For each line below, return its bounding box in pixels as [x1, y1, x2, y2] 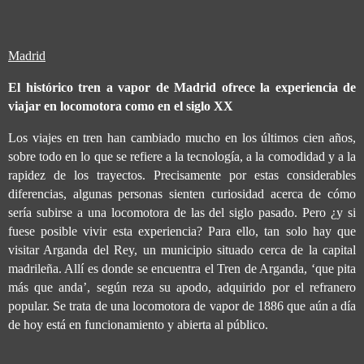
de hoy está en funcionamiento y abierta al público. [8, 318, 268, 332]
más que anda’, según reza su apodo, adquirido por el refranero [8, 280, 356, 295]
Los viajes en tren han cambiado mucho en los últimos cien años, [8, 131, 356, 145]
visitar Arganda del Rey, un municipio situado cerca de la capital [8, 243, 356, 258]
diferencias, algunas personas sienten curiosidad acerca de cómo [8, 187, 356, 201]
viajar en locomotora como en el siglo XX [8, 99, 233, 114]
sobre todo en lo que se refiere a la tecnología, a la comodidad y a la [8, 149, 356, 164]
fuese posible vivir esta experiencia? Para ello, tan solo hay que [8, 224, 356, 239]
